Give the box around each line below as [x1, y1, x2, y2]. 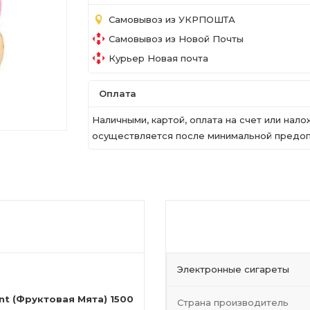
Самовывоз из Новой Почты [109, 33, 244, 44]
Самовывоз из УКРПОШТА [109, 13, 235, 25]
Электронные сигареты [177, 264, 289, 275]
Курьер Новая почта [109, 52, 208, 64]
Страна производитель [177, 297, 289, 308]
